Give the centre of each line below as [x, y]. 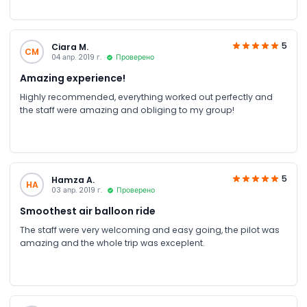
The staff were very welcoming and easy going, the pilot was [150, 230]
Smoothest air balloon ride [88, 211]
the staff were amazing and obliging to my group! [127, 110]
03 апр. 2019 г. [76, 190]
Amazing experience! [73, 78]
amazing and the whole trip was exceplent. [112, 243]
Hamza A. [73, 180]
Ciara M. [70, 47]
